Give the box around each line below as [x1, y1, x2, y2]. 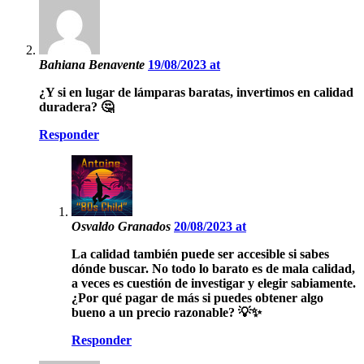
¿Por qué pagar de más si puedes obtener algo [71, 290, 323, 305]
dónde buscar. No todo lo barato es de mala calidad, [71, 261, 355, 275]
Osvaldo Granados [71, 219, 174, 233]
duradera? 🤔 [39, 99, 114, 114]
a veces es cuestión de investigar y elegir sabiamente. [71, 275, 356, 290]
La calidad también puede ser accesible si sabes [71, 246, 329, 261]
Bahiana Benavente [39, 57, 148, 71]
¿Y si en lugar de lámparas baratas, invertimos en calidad [39, 84, 353, 99]
